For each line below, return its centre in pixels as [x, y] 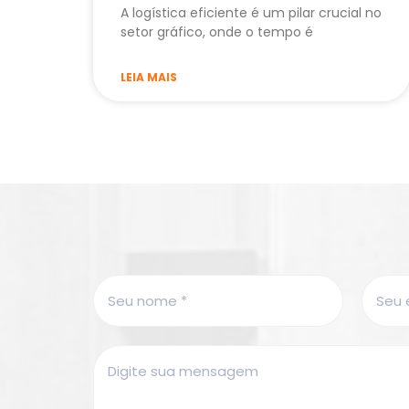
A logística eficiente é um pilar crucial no [251, 13]
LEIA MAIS [149, 78]
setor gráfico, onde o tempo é [217, 32]
